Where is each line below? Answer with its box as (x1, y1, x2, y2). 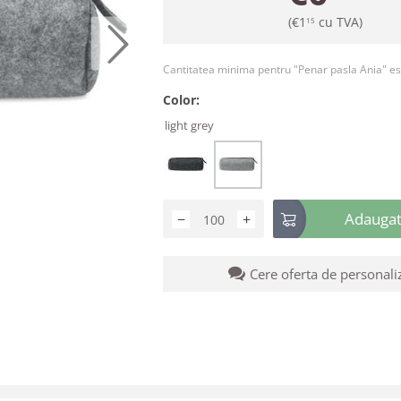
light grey (165, 117, 214, 133)
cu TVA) (315, 13, 363, 30)
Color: (163, 91, 200, 108)
